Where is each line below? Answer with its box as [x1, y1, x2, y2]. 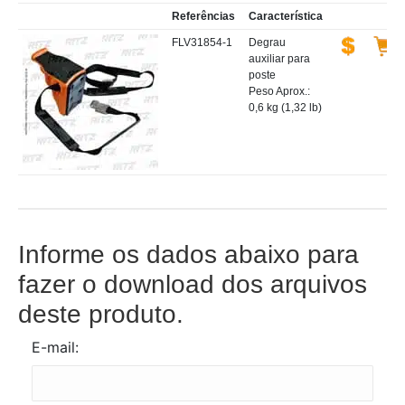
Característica [249, 10, 323, 23]
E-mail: [32, 338, 79, 356]
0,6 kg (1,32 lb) [249, 101, 322, 114]
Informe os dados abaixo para [18, 240, 359, 268]
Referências [172, 10, 235, 23]
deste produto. [18, 300, 184, 328]
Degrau [249, 36, 286, 49]
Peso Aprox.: [249, 85, 310, 98]
